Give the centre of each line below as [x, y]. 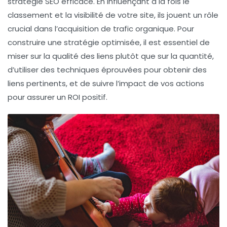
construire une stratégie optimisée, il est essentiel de [109, 43]
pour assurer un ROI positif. [58, 97]
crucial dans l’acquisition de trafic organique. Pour [101, 29]
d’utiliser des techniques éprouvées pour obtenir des [107, 70]
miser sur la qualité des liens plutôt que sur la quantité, [111, 56]
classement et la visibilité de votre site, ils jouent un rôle [113, 15]
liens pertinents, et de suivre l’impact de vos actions [106, 84]
